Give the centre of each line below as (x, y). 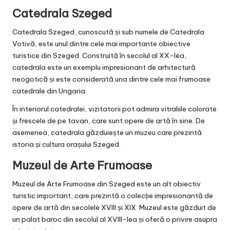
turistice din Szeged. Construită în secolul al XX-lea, (99, 56)
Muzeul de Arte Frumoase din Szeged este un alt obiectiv (107, 184)
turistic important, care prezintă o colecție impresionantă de (113, 196)
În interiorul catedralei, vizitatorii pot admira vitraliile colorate (114, 109)
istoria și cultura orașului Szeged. (66, 145)
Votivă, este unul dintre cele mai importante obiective (101, 44)
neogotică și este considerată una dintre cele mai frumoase (111, 79)
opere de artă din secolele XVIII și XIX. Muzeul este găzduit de (114, 208)
